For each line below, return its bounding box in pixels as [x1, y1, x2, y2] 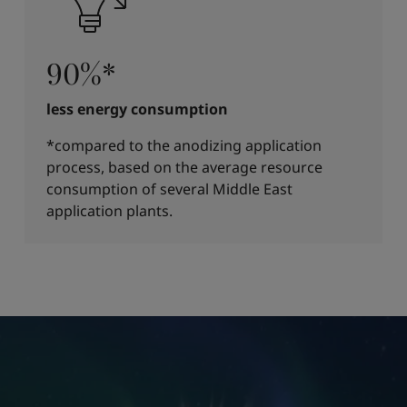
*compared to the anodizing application [45, 135, 322, 155]
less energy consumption [45, 99, 228, 119]
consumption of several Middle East [45, 179, 293, 199]
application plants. [45, 201, 173, 221]
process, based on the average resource [45, 157, 323, 177]
